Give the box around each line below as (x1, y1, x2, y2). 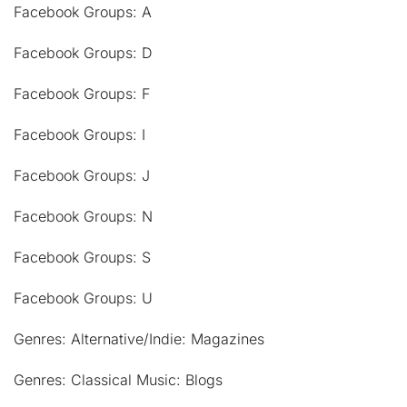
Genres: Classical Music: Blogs (14, 370, 223, 389)
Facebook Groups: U (14, 288, 153, 307)
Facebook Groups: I (14, 124, 145, 144)
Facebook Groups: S (14, 247, 151, 266)
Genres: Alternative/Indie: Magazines (14, 329, 264, 348)
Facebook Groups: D (14, 43, 153, 62)
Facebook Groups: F (14, 84, 150, 103)
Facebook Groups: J (14, 165, 150, 184)
